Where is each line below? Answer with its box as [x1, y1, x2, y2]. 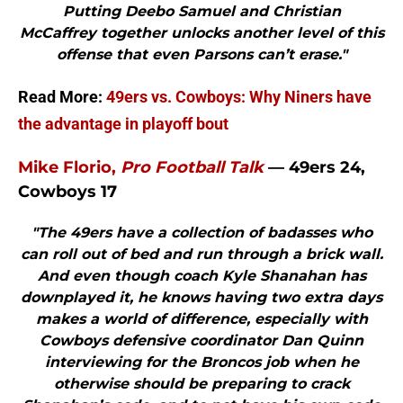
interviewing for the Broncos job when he [44, 354, 359, 372]
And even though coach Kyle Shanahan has [37, 267, 366, 285]
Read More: [18, 87, 106, 107]
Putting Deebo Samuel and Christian [62, 3, 341, 21]
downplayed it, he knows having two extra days [21, 289, 382, 307]
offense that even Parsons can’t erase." [56, 46, 347, 64]
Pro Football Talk [121, 157, 264, 178]
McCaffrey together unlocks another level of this [19, 24, 384, 42]
